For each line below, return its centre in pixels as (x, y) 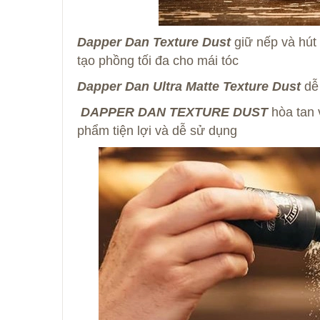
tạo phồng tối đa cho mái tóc (158, 61)
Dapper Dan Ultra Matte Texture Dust (189, 87)
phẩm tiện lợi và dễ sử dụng (157, 131)
